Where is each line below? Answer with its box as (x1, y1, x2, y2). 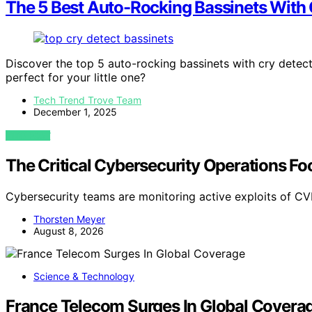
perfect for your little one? (6, 70, 146, 85)
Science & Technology (33, 270, 134, 283)
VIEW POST (6, 130, 51, 141)
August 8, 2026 (33, 225, 104, 237)
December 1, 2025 (33, 106, 117, 118)
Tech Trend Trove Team (33, 94, 141, 107)
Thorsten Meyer (33, 213, 105, 226)
